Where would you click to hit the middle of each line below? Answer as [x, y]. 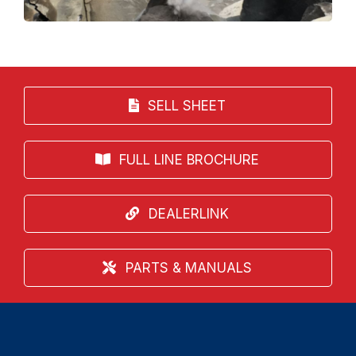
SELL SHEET [187, 105]
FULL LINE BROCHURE [190, 159]
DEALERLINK [188, 213]
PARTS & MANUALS [188, 267]
